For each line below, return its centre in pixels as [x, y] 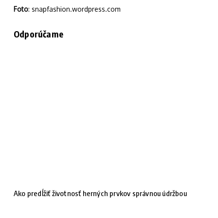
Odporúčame [38, 34]
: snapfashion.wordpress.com [74, 9]
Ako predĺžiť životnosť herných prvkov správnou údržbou [100, 193]
